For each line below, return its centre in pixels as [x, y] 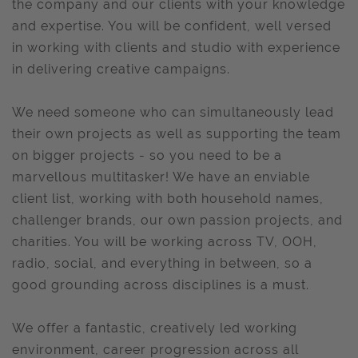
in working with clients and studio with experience [176, 48]
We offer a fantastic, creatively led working [155, 328]
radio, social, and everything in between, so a [162, 263]
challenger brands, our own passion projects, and [177, 220]
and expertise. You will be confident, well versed [172, 26]
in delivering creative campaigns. [121, 69]
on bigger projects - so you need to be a [147, 155]
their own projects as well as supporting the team [177, 134]
